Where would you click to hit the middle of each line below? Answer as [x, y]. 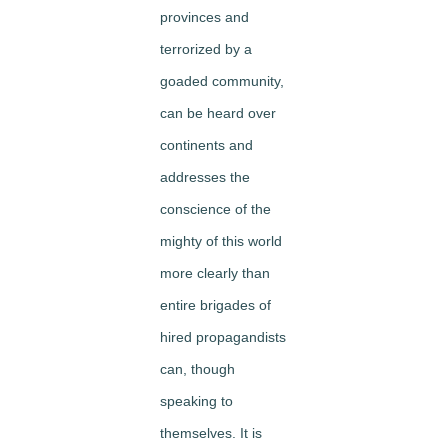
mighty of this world [221, 241]
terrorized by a [206, 49]
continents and [206, 145]
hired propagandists [223, 337]
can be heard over [218, 113]
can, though [197, 369]
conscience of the [215, 209]
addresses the [205, 177]
